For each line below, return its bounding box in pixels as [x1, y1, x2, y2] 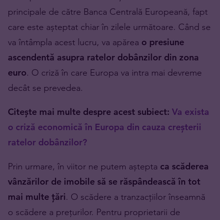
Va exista [172, 106, 209, 118]
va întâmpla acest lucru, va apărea [8, 36, 139, 48]
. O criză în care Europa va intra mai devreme [27, 67, 202, 79]
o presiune [139, 36, 184, 48]
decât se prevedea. [8, 82, 83, 94]
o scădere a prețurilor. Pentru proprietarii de [8, 206, 180, 218]
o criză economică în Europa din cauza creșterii [8, 121, 201, 133]
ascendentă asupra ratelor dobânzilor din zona [8, 52, 199, 63]
